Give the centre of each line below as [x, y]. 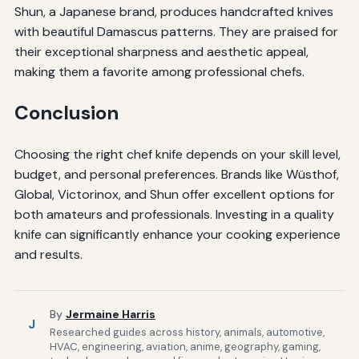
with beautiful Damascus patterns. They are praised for [176, 31]
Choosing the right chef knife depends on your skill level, [177, 154]
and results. [48, 254]
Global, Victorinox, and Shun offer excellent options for [174, 194]
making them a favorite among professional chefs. [159, 71]
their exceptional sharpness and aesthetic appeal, [161, 51]
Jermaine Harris [110, 314]
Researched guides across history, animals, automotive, [187, 333]
